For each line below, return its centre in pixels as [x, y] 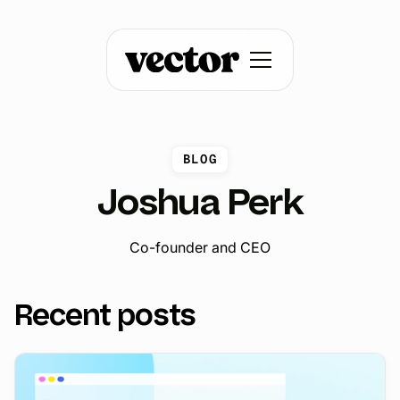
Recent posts [105, 316]
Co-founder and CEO [200, 248]
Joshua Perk [200, 202]
